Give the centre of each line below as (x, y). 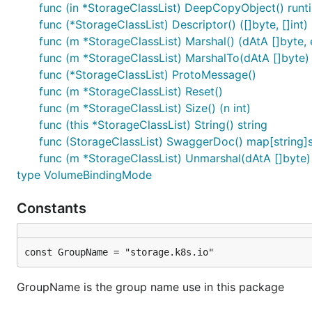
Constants (53, 208)
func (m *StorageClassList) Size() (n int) (145, 108)
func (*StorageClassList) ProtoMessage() (148, 75)
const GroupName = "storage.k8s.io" (119, 252)
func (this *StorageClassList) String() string (153, 125)
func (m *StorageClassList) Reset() (131, 91)
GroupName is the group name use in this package (150, 287)
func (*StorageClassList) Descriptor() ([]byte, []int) (173, 24)
